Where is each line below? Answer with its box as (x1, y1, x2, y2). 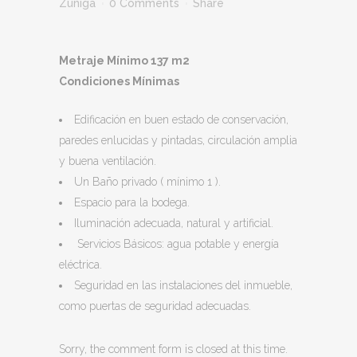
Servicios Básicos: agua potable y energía (74, 237, 279, 250)
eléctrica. (59, 258, 102, 271)
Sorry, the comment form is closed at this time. (59, 343, 288, 355)
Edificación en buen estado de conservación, (74, 113, 288, 126)
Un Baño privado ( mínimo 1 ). (74, 175, 221, 188)
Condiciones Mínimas (59, 75, 179, 88)
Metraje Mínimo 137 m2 (59, 54, 190, 67)
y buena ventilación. (59, 155, 156, 167)
